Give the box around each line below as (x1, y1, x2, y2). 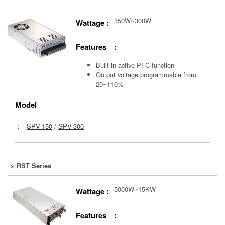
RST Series (17, 161, 52, 171)
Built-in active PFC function (96, 60, 175, 70)
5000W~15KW (114, 184, 156, 194)
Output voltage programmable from (96, 70, 197, 80)
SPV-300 (58, 121, 84, 131)
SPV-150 (27, 121, 52, 131)
